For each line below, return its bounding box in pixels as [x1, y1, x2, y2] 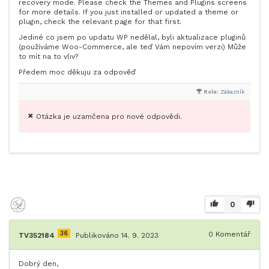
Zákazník [220, 89, 244, 95]
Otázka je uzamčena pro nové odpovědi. [36, 112, 182, 121]
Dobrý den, [19, 259, 58, 268]
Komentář [213, 230, 250, 238]
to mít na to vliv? [19, 52, 78, 61]
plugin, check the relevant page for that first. [19, 17, 181, 26]
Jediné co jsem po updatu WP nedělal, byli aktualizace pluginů [19, 33, 246, 41]
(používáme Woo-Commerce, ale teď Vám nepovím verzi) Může [19, 43, 246, 51]
